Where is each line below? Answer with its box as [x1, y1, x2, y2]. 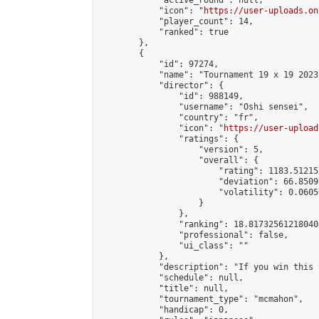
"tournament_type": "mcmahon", [99, 294, 303, 304]
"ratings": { [99, 134, 239, 144]
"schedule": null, [99, 273, 244, 283]
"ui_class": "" [99, 241, 249, 251]
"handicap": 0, [99, 305, 229, 315]
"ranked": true [99, 27, 229, 37]
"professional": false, [99, 230, 288, 240]
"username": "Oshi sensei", [99, 102, 308, 112]
